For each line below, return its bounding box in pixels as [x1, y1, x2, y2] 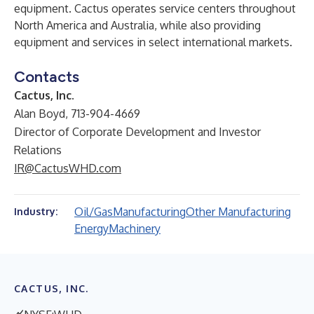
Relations [14, 143, 62, 157]
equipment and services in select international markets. [14, 35, 292, 49]
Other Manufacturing [186, 205, 291, 219]
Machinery [109, 221, 161, 235]
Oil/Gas [74, 205, 113, 219]
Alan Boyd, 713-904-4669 [14, 107, 140, 121]
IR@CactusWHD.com [14, 161, 121, 175]
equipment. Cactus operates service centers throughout [14, 1, 296, 15]
